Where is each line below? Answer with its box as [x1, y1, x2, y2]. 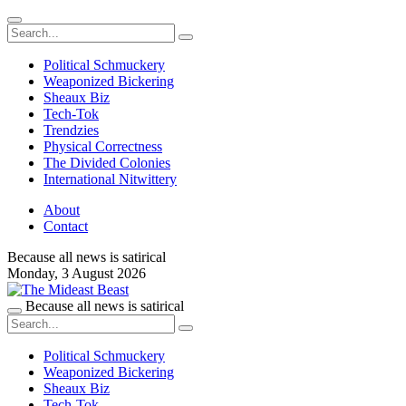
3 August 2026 [62, 266, 146, 281]
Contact [43, 218, 88, 234]
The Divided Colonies [43, 155, 170, 170]
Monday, [7, 266, 62, 281]
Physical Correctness [43, 139, 162, 154]
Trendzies [43, 122, 99, 138]
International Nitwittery [43, 171, 177, 187]
